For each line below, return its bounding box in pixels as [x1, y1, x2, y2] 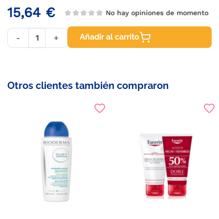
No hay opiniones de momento [105, 8, 208, 17]
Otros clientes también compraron [7, 80, 169, 91]
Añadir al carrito [80, 32, 139, 42]
